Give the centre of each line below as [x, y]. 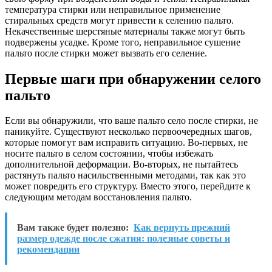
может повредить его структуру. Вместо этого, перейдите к [128, 186]
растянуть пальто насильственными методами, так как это [125, 175]
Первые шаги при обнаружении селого [133, 79]
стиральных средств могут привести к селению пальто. [119, 20]
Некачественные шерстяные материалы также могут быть [125, 31]
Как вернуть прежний [182, 228]
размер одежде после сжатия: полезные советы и [124, 239]
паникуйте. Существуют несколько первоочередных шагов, [128, 132]
